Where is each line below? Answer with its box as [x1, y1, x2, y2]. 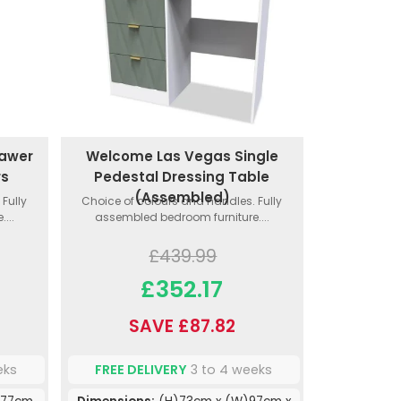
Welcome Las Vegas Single [85, 147, 278, 166]
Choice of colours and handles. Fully [81, 193, 283, 209]
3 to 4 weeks [187, 360, 273, 379]
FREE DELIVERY [95, 360, 188, 379]
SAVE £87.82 [128, 314, 235, 339]
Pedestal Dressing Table [94, 167, 270, 187]
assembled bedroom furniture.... [94, 209, 269, 226]
